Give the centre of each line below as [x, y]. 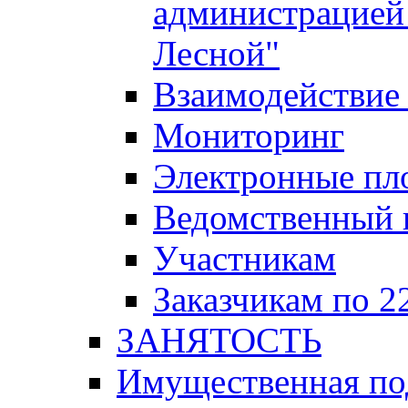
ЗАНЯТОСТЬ [219, 340]
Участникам [245, 258]
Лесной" [216, 53]
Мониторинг [249, 135]
